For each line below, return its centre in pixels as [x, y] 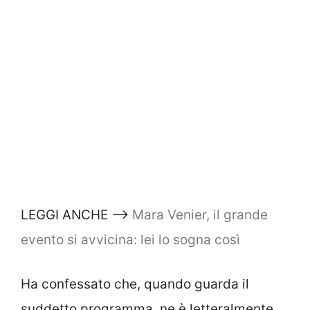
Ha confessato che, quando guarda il [135, 284]
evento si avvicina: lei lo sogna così [130, 239]
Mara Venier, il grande [200, 215]
